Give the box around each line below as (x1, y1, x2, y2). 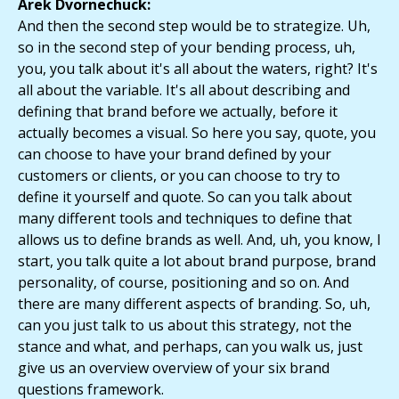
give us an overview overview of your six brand (18, 358, 330, 379)
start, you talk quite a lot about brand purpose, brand (18, 251, 376, 272)
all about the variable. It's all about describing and (18, 80, 350, 101)
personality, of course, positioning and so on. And (18, 273, 349, 293)
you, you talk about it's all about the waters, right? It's (18, 59, 378, 79)
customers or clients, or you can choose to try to (18, 166, 340, 186)
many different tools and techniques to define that (18, 208, 352, 229)
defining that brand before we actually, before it (18, 102, 338, 122)
